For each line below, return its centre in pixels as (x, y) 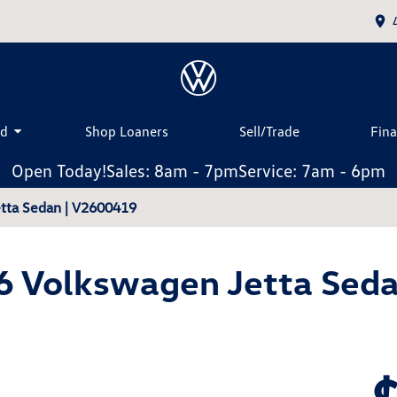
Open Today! (59, 170)
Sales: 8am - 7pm (172, 170)
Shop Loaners (126, 131)
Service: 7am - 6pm (312, 170)
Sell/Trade (270, 131)
